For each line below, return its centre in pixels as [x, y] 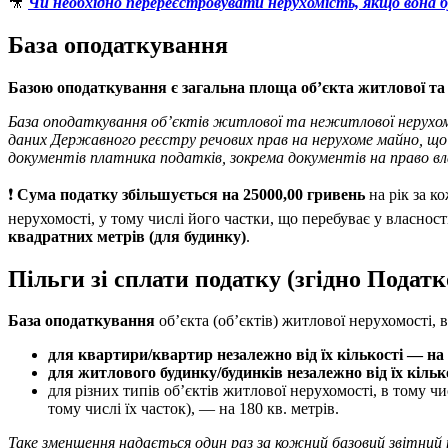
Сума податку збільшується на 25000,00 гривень [191, 194]
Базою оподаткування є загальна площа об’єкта [181, 87]
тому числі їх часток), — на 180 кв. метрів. [193, 409]
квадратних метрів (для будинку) [127, 236]
